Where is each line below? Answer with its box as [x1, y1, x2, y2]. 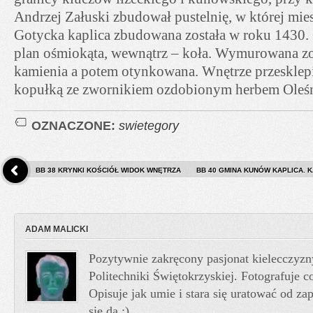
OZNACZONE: [31, 117, 119, 133]
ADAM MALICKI [25, 224, 88, 235]
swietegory [119, 117, 179, 133]
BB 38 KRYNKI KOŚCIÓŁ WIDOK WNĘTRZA [36, 166, 181, 175]
